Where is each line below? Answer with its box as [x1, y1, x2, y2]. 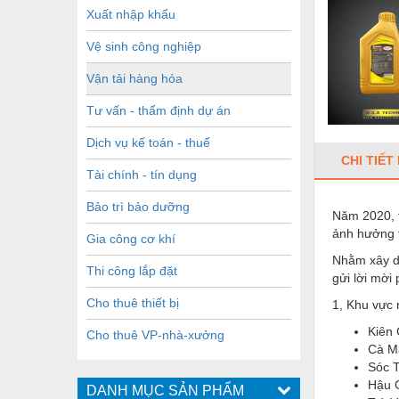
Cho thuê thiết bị [86, 295, 179, 310]
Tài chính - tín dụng [86, 167, 197, 182]
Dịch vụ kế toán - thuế [86, 134, 210, 150]
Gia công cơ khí [86, 231, 175, 246]
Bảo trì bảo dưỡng [86, 199, 190, 214]
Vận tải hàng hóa [86, 70, 183, 85]
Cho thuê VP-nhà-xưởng [86, 327, 224, 342]
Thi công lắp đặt [86, 263, 177, 278]
